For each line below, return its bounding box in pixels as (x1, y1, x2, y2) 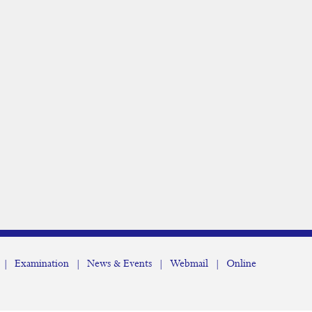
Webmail (170, 257, 208, 271)
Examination (15, 257, 69, 271)
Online (226, 257, 256, 271)
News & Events (87, 257, 152, 271)
